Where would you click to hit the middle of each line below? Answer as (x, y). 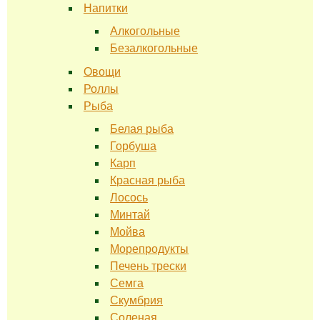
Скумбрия (137, 300)
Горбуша (134, 146)
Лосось (129, 197)
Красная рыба (148, 180)
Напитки (105, 9)
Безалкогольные (154, 49)
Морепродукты (150, 249)
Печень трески (149, 266)
